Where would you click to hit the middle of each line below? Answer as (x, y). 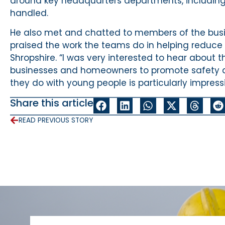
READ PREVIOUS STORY (56, 120)
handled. (29, 13)
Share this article (52, 103)
